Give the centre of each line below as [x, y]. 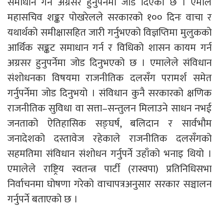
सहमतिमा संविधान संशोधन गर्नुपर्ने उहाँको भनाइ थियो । [109, 153]
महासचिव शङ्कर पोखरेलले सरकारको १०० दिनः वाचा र [109, 17]
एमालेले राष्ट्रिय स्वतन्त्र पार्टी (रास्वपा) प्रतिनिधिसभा [109, 169]
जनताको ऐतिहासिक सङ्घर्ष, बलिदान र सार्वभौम [109, 123]
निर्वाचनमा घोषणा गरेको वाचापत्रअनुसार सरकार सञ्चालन [109, 184]
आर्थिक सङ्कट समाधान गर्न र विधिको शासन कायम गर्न [109, 47]
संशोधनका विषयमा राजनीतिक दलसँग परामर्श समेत [109, 78]
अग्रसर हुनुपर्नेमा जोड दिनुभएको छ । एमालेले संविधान [109, 63]
